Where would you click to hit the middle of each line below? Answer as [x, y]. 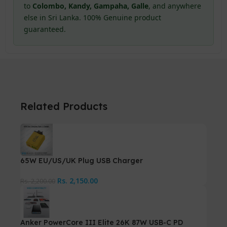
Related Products [64, 106]
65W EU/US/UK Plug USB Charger [82, 160]
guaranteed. [45, 29]
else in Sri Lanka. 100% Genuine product [93, 17]
